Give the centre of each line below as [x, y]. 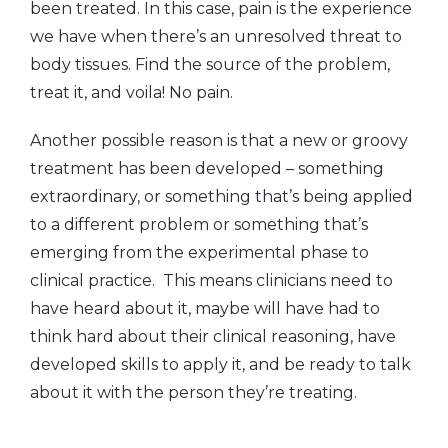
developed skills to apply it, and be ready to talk [220, 364]
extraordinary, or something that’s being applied [221, 196]
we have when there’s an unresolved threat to [216, 36]
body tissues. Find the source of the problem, [210, 64]
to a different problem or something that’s [199, 224]
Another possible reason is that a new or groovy [219, 140]
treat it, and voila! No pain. [131, 92]
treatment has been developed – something [207, 168]
